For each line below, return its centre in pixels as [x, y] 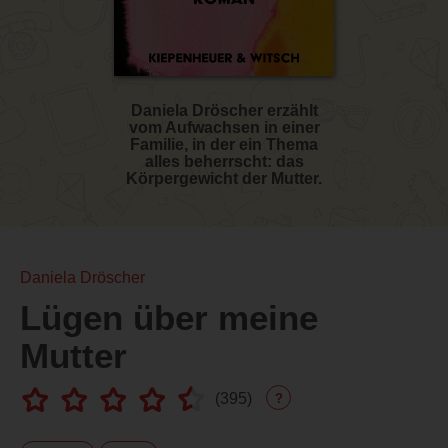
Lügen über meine [169, 317]
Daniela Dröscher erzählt [224, 110]
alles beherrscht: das [224, 161]
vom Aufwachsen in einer [224, 127]
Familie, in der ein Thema [224, 144]
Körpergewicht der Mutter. [224, 178]
